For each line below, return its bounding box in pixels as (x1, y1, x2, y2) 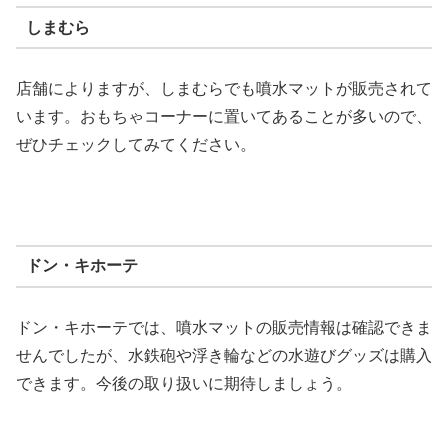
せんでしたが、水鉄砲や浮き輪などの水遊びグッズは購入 (16, 346, 432, 364)
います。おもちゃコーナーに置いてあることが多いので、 (16, 108, 432, 126)
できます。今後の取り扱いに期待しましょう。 (16, 374, 352, 392)
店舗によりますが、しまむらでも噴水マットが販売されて (16, 80, 432, 98)
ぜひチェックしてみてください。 (16, 136, 256, 154)
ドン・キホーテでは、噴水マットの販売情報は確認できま (16, 318, 432, 336)
